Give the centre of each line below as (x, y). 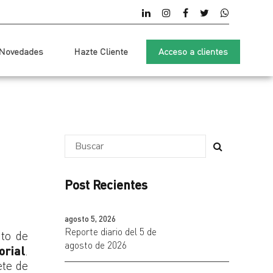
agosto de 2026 (96, 245)
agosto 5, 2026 (90, 218)
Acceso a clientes (193, 51)
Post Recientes (106, 184)
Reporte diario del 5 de (111, 232)
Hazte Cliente (101, 51)
